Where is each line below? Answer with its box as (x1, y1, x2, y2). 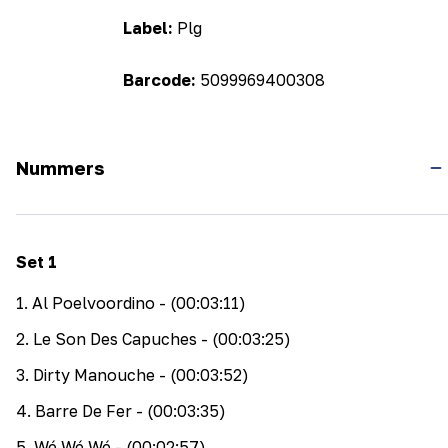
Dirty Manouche (33, 365, 155, 386)
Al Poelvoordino (32, 293, 155, 314)
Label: (122, 18, 177, 39)
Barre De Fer (35, 401, 132, 422)
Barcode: (122, 70, 200, 91)
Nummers (16, 156, 105, 179)
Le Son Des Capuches (33, 329, 197, 350)
